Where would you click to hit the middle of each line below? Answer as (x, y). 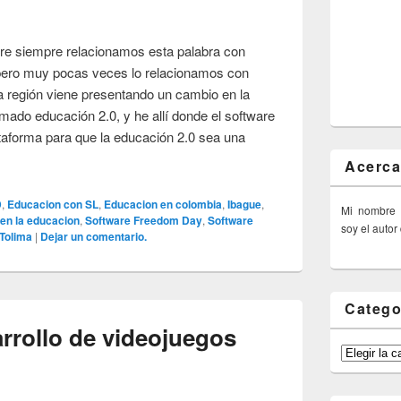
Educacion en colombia (163, 204)
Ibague (245, 204)
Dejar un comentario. (94, 236)
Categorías (367, 351)
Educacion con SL (53, 204)
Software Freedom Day (144, 220)
